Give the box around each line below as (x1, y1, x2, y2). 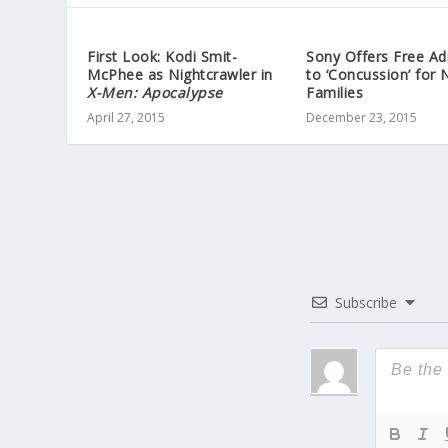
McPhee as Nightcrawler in (87, 65, 273, 85)
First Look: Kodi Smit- (87, 47, 238, 67)
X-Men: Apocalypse (87, 83, 223, 103)
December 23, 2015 (306, 109, 417, 127)
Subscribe (334, 293, 397, 313)
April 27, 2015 (87, 109, 166, 127)
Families (306, 83, 363, 103)
